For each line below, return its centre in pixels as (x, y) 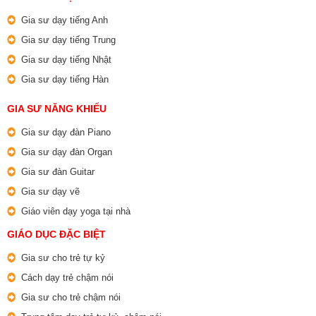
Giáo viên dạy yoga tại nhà (76, 212)
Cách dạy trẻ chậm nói (67, 278)
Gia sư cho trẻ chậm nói (71, 298)
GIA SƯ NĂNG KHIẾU (57, 109)
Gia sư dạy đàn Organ (67, 152)
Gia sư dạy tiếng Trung (68, 40)
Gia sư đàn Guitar (58, 172)
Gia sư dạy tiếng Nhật (66, 60)
